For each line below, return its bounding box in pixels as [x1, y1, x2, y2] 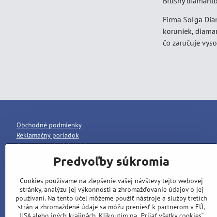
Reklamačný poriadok [16, 131, 79, 139]
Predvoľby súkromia [53, 153, 170, 169]
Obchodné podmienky [16, 121, 82, 129]
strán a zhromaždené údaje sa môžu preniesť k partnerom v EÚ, [18, 202, 205, 211]
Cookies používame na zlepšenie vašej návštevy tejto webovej [20, 176, 203, 185]
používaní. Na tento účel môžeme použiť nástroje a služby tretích [15, 194, 207, 202]
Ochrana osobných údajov [16, 141, 94, 150]
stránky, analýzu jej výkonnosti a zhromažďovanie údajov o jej [19, 185, 203, 194]
